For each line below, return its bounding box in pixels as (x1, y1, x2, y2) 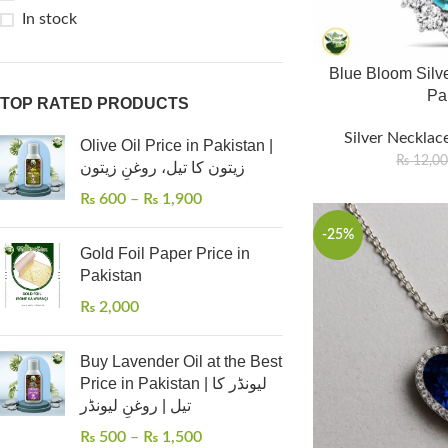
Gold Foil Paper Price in (80, 245, 250, 262)
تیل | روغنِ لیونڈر (80, 397, 191, 414)
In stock (22, 11, 77, 27)
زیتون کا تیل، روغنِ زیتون (80, 159, 245, 176)
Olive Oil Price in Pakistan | (80, 137, 273, 154)
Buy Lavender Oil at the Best (80, 353, 282, 370)
